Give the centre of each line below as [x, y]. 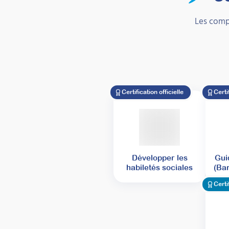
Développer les [159, 158]
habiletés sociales [159, 168]
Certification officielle [153, 92]
